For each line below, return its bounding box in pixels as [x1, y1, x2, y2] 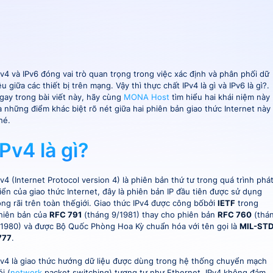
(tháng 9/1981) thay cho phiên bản [81, 210, 218, 219]
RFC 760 [217, 210, 252, 219]
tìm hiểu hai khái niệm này [169, 92, 270, 102]
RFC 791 [49, 210, 82, 219]
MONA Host [123, 92, 169, 102]
